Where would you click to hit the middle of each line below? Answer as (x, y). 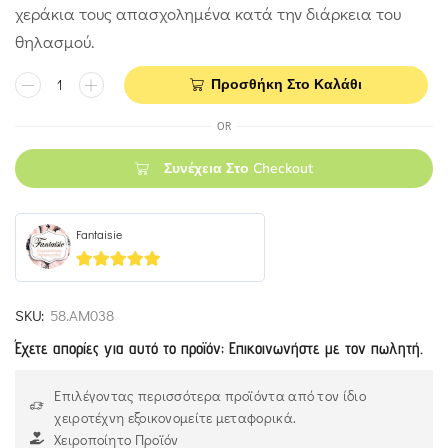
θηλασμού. (54, 41)
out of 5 (111, 281)
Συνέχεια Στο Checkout (238, 168)
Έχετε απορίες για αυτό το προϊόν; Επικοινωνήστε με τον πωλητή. (219, 347)
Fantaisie (99, 234)
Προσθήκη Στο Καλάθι (286, 85)
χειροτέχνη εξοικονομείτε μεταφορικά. (175, 417)
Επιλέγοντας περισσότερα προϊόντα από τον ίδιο (210, 395)
